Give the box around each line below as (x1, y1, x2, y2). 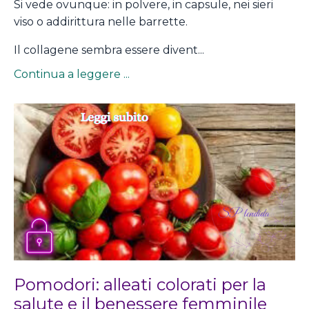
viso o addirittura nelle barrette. (14, 14, 188, 28)
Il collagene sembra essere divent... (14, 43, 204, 57)
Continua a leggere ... (14, 67, 130, 81)
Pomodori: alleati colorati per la (14, 275, 266, 295)
